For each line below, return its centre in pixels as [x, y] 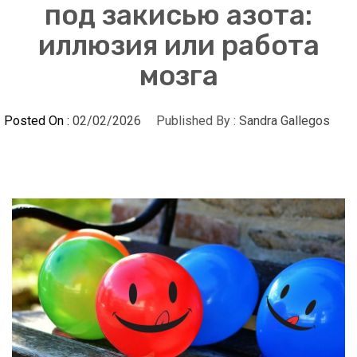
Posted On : [38, 120]
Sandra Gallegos [284, 120]
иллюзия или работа [178, 45]
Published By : [196, 120]
